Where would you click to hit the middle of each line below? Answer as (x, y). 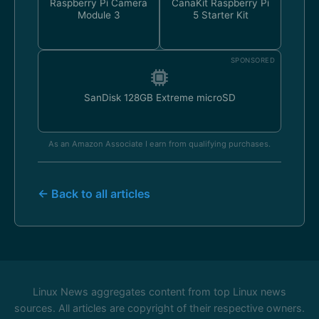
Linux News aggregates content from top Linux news (159, 292)
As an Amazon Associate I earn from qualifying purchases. (159, 144)
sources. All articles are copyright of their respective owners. (159, 308)
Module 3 (99, 15)
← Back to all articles (94, 194)
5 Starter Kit (220, 15)
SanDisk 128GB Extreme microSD (159, 98)
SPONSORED (252, 60)
